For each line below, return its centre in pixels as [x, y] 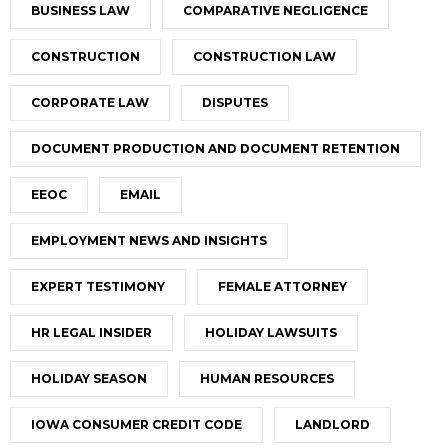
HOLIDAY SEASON [89, 379]
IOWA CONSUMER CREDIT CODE [136, 425]
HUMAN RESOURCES [267, 379]
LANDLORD [332, 425]
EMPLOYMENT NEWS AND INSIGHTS [149, 241]
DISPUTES [235, 103]
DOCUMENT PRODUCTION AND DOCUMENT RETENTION [215, 149]
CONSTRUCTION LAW [264, 57]
